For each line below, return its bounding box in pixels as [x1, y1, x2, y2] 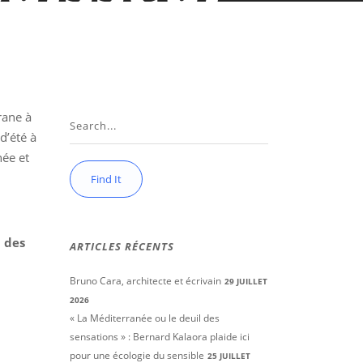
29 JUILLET [224, 275, 267, 287]
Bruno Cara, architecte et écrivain [70, 274, 221, 288]
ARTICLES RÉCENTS [70, 239, 174, 254]
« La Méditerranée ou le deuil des [70, 311, 220, 325]
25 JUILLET [207, 350, 250, 361]
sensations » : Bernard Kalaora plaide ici [70, 330, 250, 344]
